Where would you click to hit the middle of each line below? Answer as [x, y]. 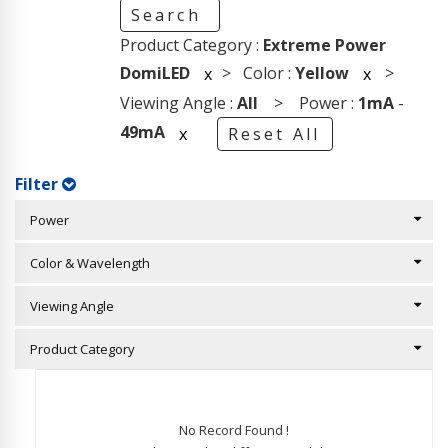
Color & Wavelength [85, 263]
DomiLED [154, 72]
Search [169, 15]
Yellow [321, 72]
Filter [39, 184]
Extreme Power [324, 45]
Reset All [274, 134]
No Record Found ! [234, 430]
